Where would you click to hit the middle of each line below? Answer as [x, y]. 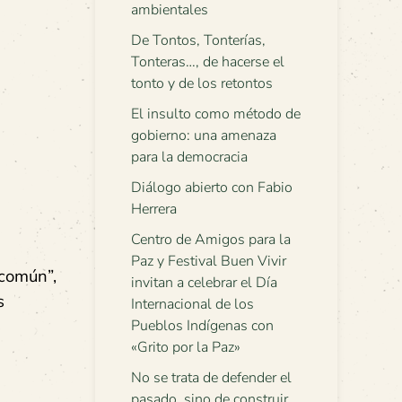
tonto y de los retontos [202, 83]
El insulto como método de [216, 114]
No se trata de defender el [211, 378]
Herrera [154, 209]
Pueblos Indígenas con [202, 326]
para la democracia [189, 157]
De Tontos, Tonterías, [198, 40]
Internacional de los [192, 304]
